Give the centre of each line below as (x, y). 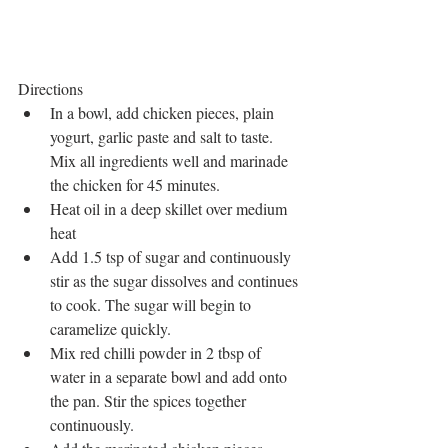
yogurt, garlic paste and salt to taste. (163, 136)
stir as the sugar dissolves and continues (176, 280)
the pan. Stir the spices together (150, 400)
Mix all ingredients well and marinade (171, 160)
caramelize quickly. (114, 328)
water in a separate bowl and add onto (170, 376)
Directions (52, 88)
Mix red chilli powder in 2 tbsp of (157, 352)
